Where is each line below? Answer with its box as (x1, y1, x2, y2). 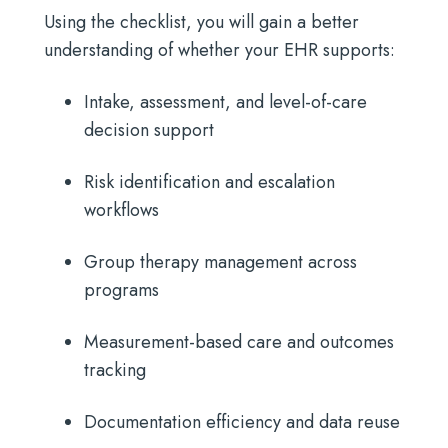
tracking (84, 357, 146, 383)
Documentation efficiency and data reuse (84, 409, 400, 435)
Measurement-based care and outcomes (84, 329, 394, 355)
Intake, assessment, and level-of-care (84, 89, 367, 115)
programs (84, 277, 159, 303)
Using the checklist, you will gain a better (44, 9, 359, 35)
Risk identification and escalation (84, 169, 335, 195)
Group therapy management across (84, 249, 357, 275)
